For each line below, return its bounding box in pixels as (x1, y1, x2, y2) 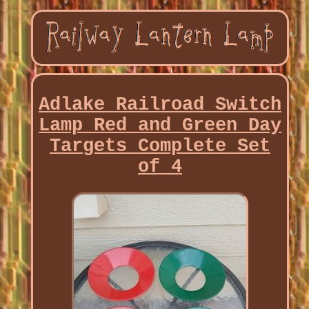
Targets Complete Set (49, 136, 270, 157)
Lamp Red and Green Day (38, 115, 281, 137)
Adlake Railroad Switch (38, 94, 281, 116)
